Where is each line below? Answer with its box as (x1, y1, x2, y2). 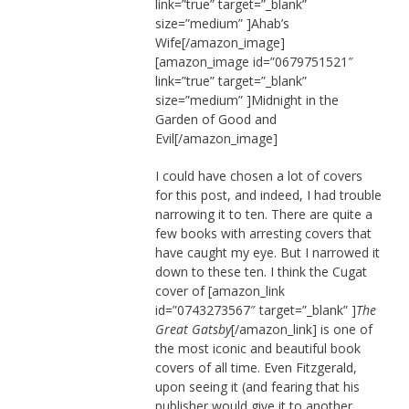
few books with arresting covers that (154, 224, 372, 242)
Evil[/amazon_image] (154, 129, 278, 147)
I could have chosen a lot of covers (154, 166, 362, 184)
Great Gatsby (154, 320, 231, 338)
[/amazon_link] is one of (230, 320, 372, 338)
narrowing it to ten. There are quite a (154, 204, 372, 223)
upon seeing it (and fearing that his (154, 377, 360, 395)
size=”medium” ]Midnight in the (154, 90, 339, 109)
